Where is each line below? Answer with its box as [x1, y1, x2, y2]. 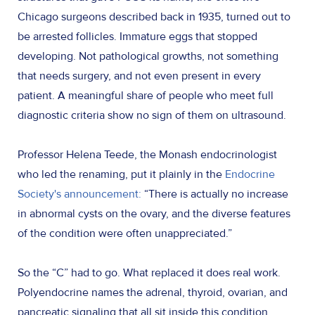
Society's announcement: [18, 187, 141, 202]
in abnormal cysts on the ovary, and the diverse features [18, 207, 290, 221]
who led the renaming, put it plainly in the [18, 167, 225, 182]
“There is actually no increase [141, 187, 288, 202]
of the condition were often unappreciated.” [18, 226, 235, 241]
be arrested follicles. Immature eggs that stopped [18, 30, 257, 44]
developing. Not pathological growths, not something [18, 49, 278, 64]
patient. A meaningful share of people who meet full [18, 89, 274, 103]
